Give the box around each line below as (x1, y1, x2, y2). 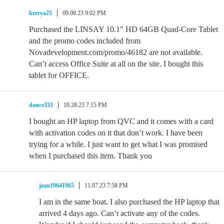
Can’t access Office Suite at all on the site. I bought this (29, 59, 203, 68)
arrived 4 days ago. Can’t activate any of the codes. (39, 209, 200, 217)
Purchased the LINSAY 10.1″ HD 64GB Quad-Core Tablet (29, 25, 218, 33)
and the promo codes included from (29, 36, 140, 45)
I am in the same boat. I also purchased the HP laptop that (39, 197, 219, 206)
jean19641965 (39, 182, 74, 189)
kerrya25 (29, 9, 52, 16)
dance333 (29, 101, 53, 108)
